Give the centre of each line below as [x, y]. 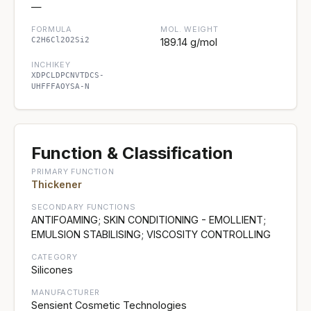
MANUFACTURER [66, 292]
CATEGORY [54, 257]
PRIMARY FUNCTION [73, 171]
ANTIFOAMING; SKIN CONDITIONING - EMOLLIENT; [149, 219]
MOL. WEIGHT [190, 29]
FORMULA [52, 29]
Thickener [57, 184]
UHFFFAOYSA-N [60, 86]
